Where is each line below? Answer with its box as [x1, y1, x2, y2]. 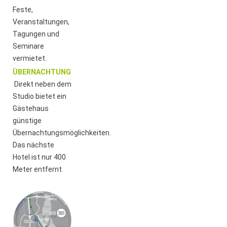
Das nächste [13, 140, 55, 149]
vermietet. [13, 54, 47, 62]
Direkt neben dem [14, 80, 72, 88]
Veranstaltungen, [13, 17, 70, 26]
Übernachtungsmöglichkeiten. [13, 128, 111, 137]
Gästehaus [13, 104, 49, 112]
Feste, [13, 5, 33, 14]
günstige [13, 116, 42, 125]
